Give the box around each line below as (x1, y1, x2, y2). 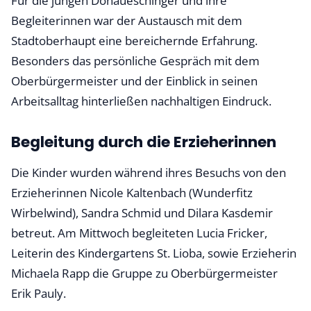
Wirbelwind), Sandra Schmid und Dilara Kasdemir (11, 205, 273, 221)
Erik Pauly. (11, 285, 66, 301)
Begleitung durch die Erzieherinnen (11, 131, 276, 153)
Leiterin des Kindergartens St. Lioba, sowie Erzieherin (11, 245, 296, 261)
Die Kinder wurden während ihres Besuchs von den (11, 165, 286, 180)
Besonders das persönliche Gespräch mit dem (11, 53, 260, 69)
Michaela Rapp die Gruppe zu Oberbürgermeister (11, 265, 278, 281)
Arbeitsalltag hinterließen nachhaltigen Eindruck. (11, 93, 271, 109)
